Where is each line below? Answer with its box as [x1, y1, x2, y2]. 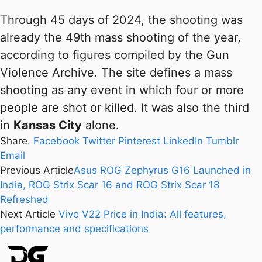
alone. [82, 118, 119, 133]
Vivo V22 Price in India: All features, [58, 208, 226, 220]
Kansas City [13, 118, 82, 133]
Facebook [33, 135, 80, 147]
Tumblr [206, 135, 239, 147]
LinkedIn [163, 135, 203, 147]
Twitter [82, 135, 115, 147]
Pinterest [118, 135, 160, 147]
